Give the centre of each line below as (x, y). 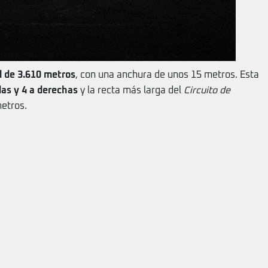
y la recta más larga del (131, 90)
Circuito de (207, 90)
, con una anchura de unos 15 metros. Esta (167, 75)
